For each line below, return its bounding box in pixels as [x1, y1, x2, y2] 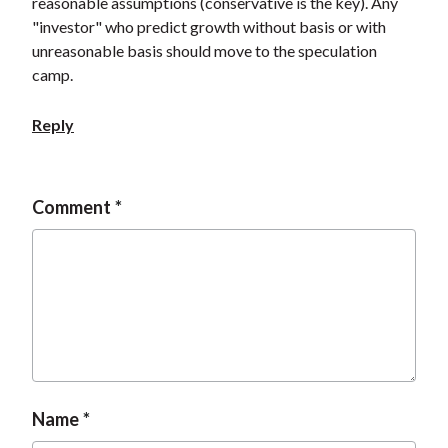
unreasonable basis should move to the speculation [31, 41, 377, 60]
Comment [31, 196, 111, 218]
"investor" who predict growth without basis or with [31, 17, 386, 36]
